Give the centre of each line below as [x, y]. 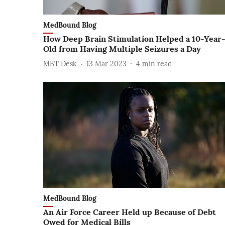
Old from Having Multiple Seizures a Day [122, 49]
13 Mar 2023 [106, 64]
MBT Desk [60, 64]
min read [157, 64]
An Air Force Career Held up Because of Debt [130, 212]
